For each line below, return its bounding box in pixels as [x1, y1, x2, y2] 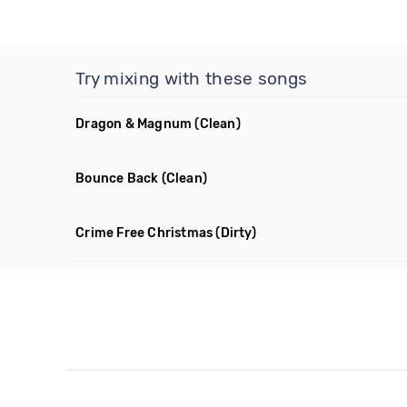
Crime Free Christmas [75, 225, 213, 241]
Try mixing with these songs [75, 68, 308, 89]
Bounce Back [75, 171, 159, 186]
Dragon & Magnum [75, 116, 193, 132]
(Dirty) [215, 225, 256, 241]
